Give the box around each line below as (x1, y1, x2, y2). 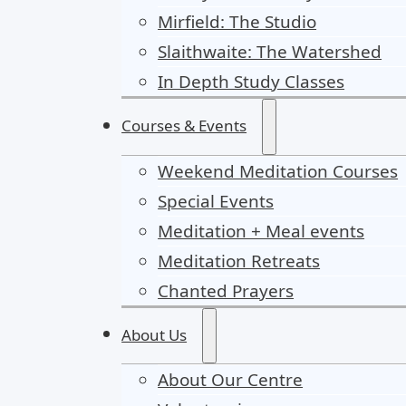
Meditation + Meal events (158, 218, 365, 243)
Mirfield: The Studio (158, 10, 317, 34)
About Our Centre (158, 367, 304, 391)
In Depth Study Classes (158, 70, 345, 94)
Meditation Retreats (158, 248, 321, 273)
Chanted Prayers (158, 278, 295, 303)
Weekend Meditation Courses (158, 159, 399, 183)
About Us (121, 324, 188, 345)
